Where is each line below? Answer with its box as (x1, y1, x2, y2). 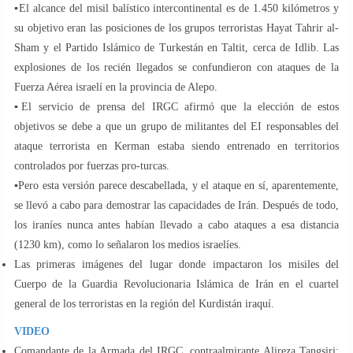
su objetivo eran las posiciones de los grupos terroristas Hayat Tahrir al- (14, 21, 339, 34)
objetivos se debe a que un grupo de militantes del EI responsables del (14, 120, 339, 132)
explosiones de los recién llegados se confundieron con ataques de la (14, 61, 339, 73)
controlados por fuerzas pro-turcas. (14, 159, 169, 172)
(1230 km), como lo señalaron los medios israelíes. (14, 238, 241, 251)
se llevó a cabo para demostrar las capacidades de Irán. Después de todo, (14, 199, 339, 211)
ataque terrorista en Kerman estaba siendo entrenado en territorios (14, 139, 339, 152)
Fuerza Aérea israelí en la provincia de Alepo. (14, 80, 217, 93)
